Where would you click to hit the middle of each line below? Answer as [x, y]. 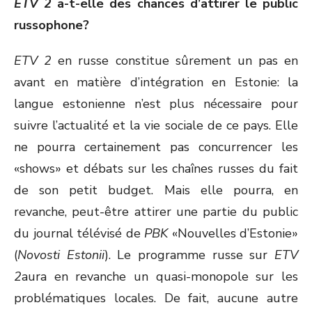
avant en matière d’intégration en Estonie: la [156, 82]
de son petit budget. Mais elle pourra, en [156, 190]
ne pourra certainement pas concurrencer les [156, 147]
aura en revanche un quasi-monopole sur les [160, 276]
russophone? [52, 25]
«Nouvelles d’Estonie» [233, 233]
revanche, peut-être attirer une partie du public [156, 212]
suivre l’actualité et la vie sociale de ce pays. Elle [156, 125]
